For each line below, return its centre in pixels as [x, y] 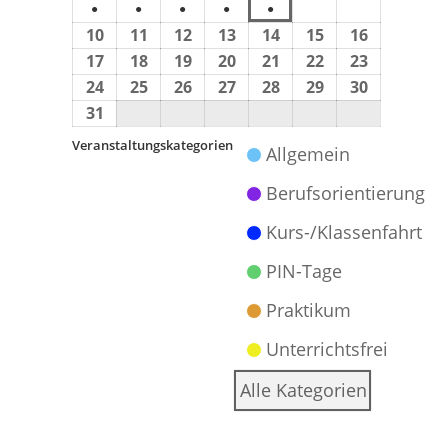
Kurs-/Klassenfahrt [344, 232]
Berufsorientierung [346, 193]
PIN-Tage [304, 271]
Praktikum [309, 310]
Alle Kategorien [304, 390]
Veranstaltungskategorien [153, 145]
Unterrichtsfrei [327, 349]
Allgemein [308, 154]
